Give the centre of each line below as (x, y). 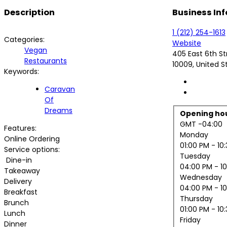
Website (187, 43)
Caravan (60, 89)
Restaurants (46, 61)
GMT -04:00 (201, 124)
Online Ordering (32, 139)
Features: (20, 128)
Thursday (196, 199)
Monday (194, 135)
